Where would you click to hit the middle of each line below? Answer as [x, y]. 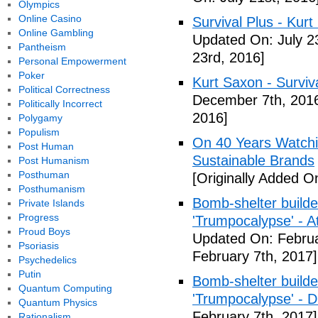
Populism [39, 132]
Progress [38, 217]
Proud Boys [44, 231]
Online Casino [50, 18]
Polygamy [40, 118]
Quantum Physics [57, 302]
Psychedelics [47, 260]
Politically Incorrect [60, 104]
